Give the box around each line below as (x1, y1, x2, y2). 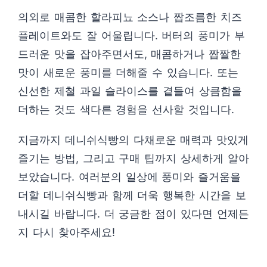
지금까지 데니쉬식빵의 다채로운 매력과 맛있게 (18, 133, 249, 146)
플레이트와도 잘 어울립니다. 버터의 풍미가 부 (18, 29, 245, 42)
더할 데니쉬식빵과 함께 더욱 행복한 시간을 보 (18, 189, 246, 201)
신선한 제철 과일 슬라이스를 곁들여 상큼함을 (18, 85, 242, 97)
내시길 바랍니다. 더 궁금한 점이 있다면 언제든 (18, 207, 249, 220)
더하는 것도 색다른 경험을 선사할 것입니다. (18, 103, 234, 116)
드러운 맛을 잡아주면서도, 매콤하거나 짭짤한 (18, 48, 241, 60)
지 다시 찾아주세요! (18, 226, 115, 238)
